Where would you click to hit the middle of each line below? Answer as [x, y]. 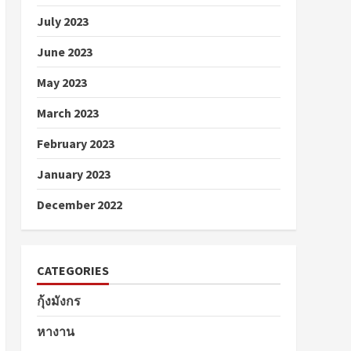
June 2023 [64, 52]
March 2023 [67, 113]
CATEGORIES [72, 270]
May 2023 [62, 82]
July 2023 [62, 21]
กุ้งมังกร [58, 301]
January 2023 [73, 174]
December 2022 [79, 204]
